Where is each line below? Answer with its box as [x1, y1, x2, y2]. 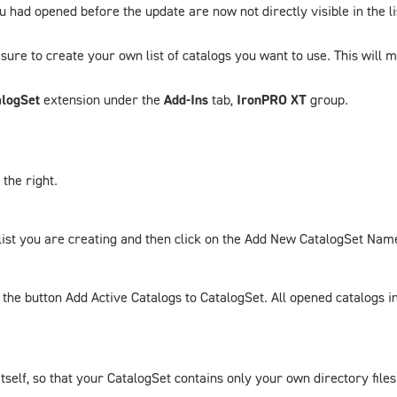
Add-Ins [164, 90, 208, 108]
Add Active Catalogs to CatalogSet [66, 288, 264, 306]
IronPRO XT [237, 90, 307, 108]
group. [307, 90, 348, 108]
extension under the [43, 90, 164, 108]
